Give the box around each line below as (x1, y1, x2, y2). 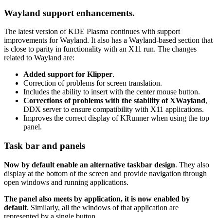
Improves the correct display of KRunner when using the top (23, 114, 209, 123)
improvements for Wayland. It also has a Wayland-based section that (4, 36, 213, 45)
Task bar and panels (4, 141, 85, 151)
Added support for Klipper (23, 70, 112, 79)
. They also (175, 160, 209, 169)
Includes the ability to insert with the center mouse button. (23, 88, 200, 96)
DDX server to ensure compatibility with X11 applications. (23, 105, 204, 114)
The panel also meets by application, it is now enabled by (4, 194, 190, 203)
